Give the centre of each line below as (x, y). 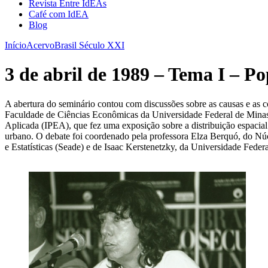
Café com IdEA (59, 14)
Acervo (40, 45)
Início (16, 45)
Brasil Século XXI (89, 45)
